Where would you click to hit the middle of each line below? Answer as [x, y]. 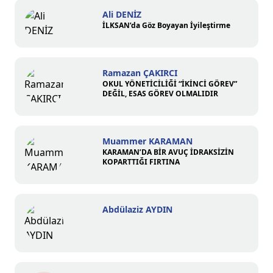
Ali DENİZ [122, 14]
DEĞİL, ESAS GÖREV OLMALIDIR [160, 94]
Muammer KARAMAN [147, 141]
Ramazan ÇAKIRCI [140, 73]
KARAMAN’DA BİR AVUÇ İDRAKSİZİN [168, 152]
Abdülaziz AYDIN [137, 209]
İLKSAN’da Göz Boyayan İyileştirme [166, 25]
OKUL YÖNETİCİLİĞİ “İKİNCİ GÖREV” [170, 84]
